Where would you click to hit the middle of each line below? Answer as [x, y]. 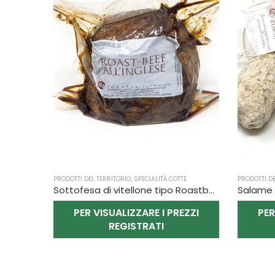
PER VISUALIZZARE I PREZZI [136, 212]
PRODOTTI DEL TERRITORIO [92, 179]
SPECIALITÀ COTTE [160, 179]
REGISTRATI [136, 226]
